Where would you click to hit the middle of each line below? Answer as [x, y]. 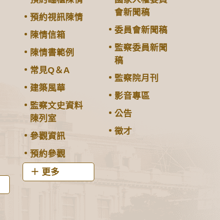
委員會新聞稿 [141, 30]
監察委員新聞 [141, 47]
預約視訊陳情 [57, 17]
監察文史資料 [57, 105]
